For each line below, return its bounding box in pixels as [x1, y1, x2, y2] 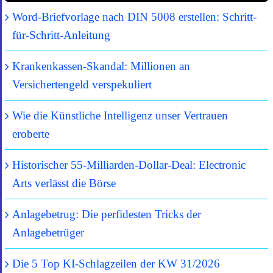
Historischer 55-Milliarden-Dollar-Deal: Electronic [12, 158, 246, 171]
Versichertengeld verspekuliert [12, 77, 152, 91]
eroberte [12, 127, 49, 140]
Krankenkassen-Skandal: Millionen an [12, 59, 190, 73]
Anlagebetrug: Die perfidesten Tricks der [12, 207, 201, 221]
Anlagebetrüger [12, 225, 84, 239]
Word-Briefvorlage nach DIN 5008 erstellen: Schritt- [12, 10, 257, 23]
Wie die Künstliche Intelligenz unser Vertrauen [12, 108, 228, 122]
